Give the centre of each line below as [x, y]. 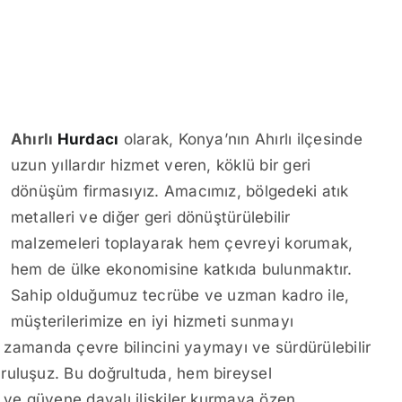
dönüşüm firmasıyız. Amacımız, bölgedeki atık [180, 191]
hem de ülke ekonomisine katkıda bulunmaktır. [182, 269]
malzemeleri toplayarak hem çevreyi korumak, [182, 243]
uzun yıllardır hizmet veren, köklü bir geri [161, 165]
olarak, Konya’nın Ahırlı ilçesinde [240, 139]
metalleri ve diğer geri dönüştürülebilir [151, 217]
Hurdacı [88, 139]
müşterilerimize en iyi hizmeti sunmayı [153, 321]
